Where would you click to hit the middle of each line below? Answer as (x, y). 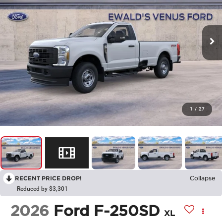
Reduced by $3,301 (42, 189)
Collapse (202, 179)
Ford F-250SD (107, 211)
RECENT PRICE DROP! (48, 178)
